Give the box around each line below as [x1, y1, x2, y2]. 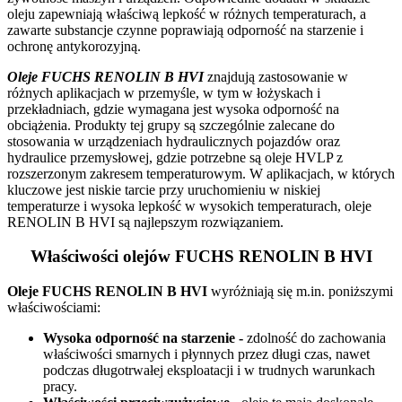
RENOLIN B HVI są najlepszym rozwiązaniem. [7, 214, 287, 230]
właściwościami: [7, 300, 100, 316]
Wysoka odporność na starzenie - [43, 330, 247, 346]
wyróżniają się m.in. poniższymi [207, 284, 393, 300]
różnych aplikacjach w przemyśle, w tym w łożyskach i [7, 84, 320, 100]
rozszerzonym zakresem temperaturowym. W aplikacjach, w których [7, 165, 395, 181]
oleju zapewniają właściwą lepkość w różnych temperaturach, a [7, 5, 366, 22]
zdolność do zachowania [247, 330, 386, 346]
